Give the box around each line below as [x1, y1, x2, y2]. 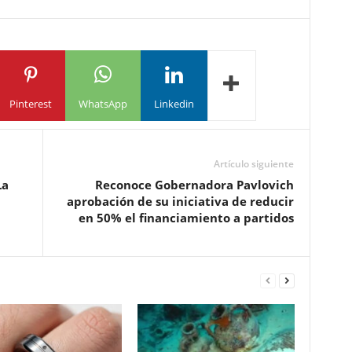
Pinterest [9, 96, 52, 111]
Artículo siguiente [213, 157, 294, 170]
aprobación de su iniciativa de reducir [66, 193, 294, 209]
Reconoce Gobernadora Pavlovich [94, 177, 294, 192]
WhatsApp [78, 96, 127, 111]
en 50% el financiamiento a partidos [78, 210, 294, 225]
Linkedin [153, 96, 194, 111]
